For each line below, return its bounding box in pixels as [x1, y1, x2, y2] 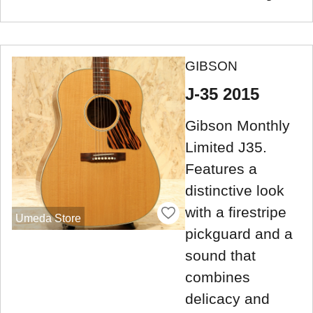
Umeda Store [15, 212, 81, 224]
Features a [185, 161, 257, 177]
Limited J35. [185, 139, 267, 156]
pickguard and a [185, 226, 293, 242]
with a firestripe [185, 204, 286, 221]
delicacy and [185, 291, 270, 307]
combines [185, 269, 250, 286]
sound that [185, 247, 256, 264]
